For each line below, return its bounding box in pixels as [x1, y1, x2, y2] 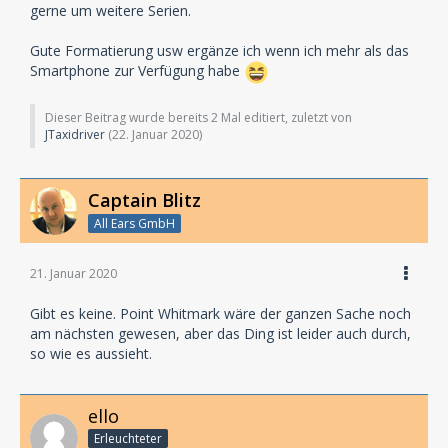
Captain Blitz [88, 187, 201, 212]
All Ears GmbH [94, 214, 175, 232]
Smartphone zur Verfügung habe [30, 61, 244, 80]
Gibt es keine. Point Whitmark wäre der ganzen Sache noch [30, 303, 411, 323]
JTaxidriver [45, 125, 105, 143]
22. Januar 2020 [112, 125, 199, 143]
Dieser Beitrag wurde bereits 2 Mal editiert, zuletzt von [45, 108, 352, 126]
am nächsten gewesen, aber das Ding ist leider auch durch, [30, 323, 411, 343]
